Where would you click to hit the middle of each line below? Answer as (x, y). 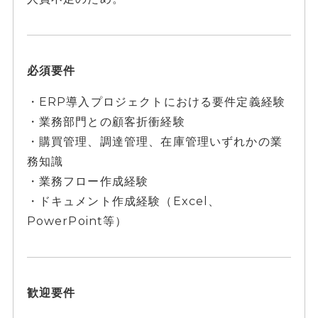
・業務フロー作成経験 (88, 181)
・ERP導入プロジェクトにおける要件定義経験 (156, 102)
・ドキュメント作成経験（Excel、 (124, 201)
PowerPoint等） (77, 221)
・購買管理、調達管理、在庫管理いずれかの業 (154, 142)
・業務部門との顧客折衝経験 (106, 122)
